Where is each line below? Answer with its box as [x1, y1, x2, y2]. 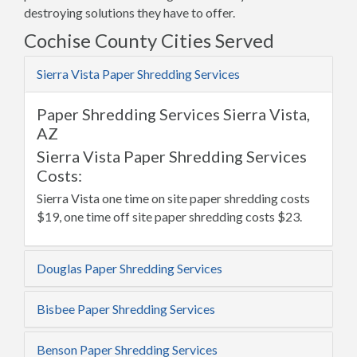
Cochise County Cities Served [24, 28, 274, 52]
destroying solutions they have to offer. [24, 4, 235, 20]
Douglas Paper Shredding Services [37, 260, 222, 276]
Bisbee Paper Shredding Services [37, 300, 215, 316]
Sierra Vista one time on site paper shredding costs [37, 190, 310, 206]
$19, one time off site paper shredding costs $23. [37, 208, 302, 224]
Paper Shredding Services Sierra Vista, [37, 104, 310, 124]
